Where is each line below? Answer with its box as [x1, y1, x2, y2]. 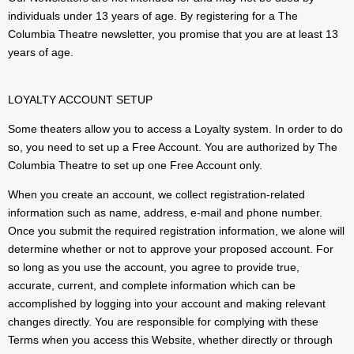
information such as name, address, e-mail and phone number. [8, 206, 322, 220]
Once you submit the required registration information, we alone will [8, 224, 345, 238]
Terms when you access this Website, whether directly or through [8, 333, 333, 347]
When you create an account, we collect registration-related [8, 188, 305, 201]
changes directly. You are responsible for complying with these [8, 315, 318, 329]
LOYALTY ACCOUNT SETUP [8, 93, 153, 107]
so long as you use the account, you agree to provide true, [8, 261, 299, 274]
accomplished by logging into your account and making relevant [8, 297, 326, 311]
